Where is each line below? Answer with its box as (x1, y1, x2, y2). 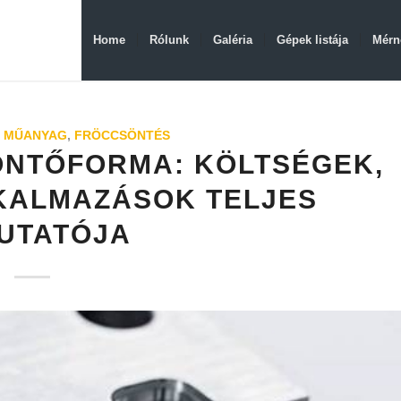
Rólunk (149, 33, 189, 47)
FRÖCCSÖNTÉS (73, 128, 170, 142)
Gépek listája (276, 33, 348, 47)
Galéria (212, 33, 252, 47)
